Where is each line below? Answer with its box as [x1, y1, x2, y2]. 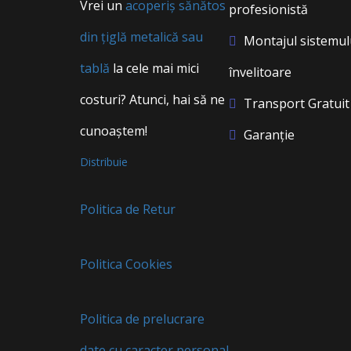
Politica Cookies [80, 255, 172, 273]
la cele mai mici [110, 60, 199, 77]
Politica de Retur [80, 201, 175, 218]
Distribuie [80, 154, 128, 169]
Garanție [241, 126, 295, 143]
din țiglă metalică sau [80, 28, 203, 45]
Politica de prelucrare [80, 310, 204, 327]
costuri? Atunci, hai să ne [80, 91, 225, 108]
